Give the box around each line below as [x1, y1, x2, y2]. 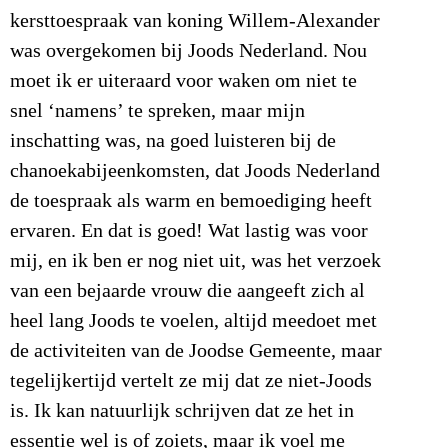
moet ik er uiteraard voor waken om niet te [10, 70, 357, 93]
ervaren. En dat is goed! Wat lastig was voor [10, 220, 368, 243]
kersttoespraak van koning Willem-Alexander [10, 10, 380, 33]
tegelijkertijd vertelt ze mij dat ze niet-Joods [10, 370, 372, 393]
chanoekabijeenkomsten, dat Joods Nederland [10, 160, 380, 183]
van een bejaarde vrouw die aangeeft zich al [10, 280, 365, 303]
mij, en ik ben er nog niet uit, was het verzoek [10, 250, 381, 273]
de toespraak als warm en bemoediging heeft [10, 190, 372, 213]
